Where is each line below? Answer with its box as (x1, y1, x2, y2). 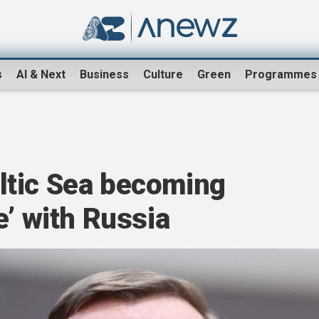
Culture (143, 68, 183, 82)
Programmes (245, 68, 317, 82)
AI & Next (16, 68, 66, 82)
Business (80, 68, 129, 82)
